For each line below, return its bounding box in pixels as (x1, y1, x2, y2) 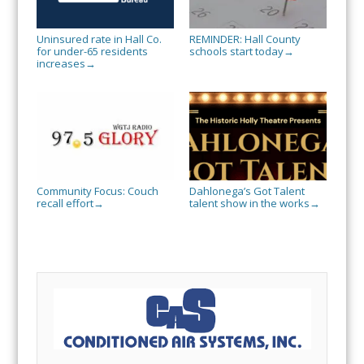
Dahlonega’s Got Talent (188, 184, 305, 199)
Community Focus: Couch (36, 184, 158, 199)
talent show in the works (188, 196, 310, 211)
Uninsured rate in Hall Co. (36, 32, 162, 47)
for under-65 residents (36, 44, 148, 59)
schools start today (188, 44, 284, 59)
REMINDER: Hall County (188, 32, 301, 47)
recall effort (36, 196, 93, 211)
